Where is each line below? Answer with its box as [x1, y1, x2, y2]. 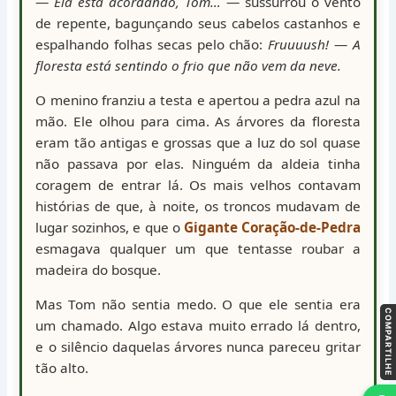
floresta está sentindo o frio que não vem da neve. [35, 57, 342, 75]
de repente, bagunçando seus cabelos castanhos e [35, 14, 361, 33]
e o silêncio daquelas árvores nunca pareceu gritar [35, 338, 361, 356]
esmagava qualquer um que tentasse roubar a [35, 240, 361, 258]
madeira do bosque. [35, 261, 162, 279]
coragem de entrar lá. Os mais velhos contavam [35, 176, 361, 194]
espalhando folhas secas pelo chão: [35, 35, 269, 54]
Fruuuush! [268, 35, 330, 54]
